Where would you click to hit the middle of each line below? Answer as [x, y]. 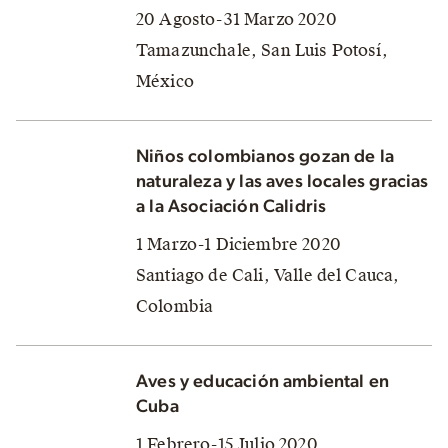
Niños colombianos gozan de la [265, 156]
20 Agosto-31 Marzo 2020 [236, 19]
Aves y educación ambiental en [263, 381]
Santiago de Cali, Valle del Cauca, [268, 275]
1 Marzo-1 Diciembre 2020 [238, 244]
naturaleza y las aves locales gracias [282, 181]
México [165, 81]
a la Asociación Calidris [231, 206]
